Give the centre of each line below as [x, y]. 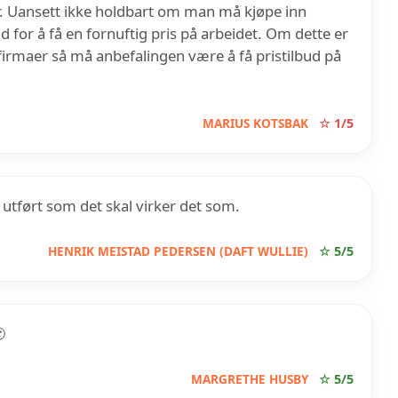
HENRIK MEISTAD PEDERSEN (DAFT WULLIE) [178, 251]
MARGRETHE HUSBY [249, 378]
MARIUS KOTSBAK [255, 123]
